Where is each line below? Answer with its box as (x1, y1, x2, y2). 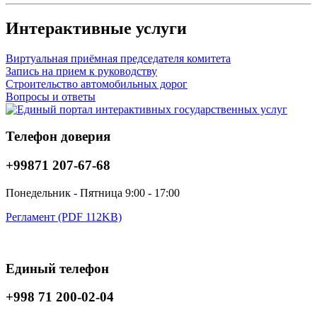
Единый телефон (6, 260, 109, 276)
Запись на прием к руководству (6, 64, 157, 77)
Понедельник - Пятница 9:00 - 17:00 (6, 186, 180, 199)
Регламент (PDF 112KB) (6, 210, 122, 223)
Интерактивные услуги (6, 18, 187, 38)
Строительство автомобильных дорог (6, 77, 188, 90)
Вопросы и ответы (6, 90, 96, 103)
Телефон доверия (6, 129, 110, 144)
